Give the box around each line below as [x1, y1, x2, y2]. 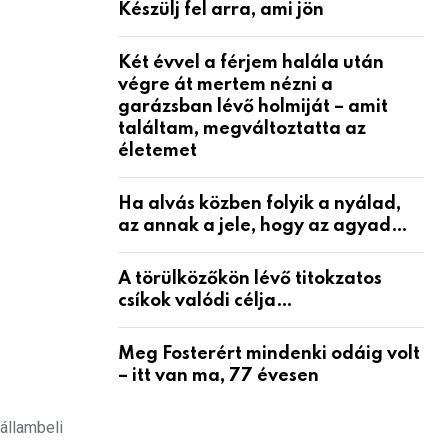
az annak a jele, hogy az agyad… [118, 216, 408, 235]
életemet [118, 141, 197, 160]
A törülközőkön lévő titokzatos [118, 269, 382, 288]
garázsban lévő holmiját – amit [118, 97, 388, 116]
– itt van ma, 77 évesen [118, 366, 319, 385]
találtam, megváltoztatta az [118, 119, 366, 138]
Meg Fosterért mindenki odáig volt [118, 344, 420, 363]
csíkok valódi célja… [118, 291, 293, 310]
